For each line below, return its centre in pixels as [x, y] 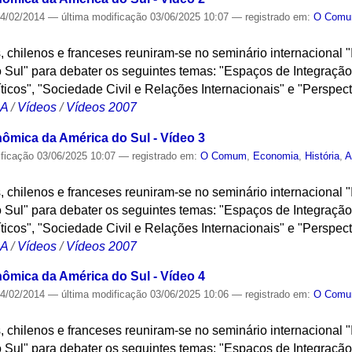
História [323, 156]
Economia [276, 156]
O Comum [224, 156]
